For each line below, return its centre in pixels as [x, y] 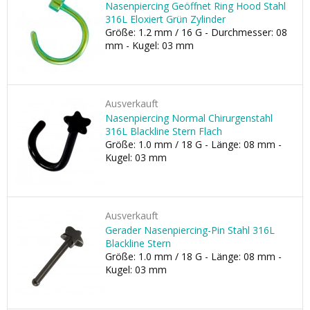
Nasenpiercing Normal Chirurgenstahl [189, 118]
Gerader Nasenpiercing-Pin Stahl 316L [190, 230]
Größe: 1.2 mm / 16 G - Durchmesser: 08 [196, 32]
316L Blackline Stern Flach [164, 131]
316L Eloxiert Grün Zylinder [165, 19]
